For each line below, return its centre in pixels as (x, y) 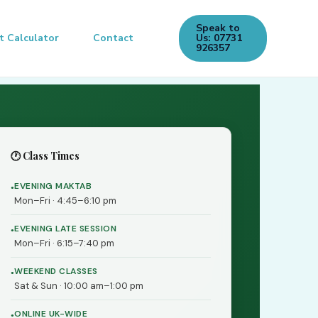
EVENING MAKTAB (53, 186)
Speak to (218, 28)
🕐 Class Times (45, 156)
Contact (114, 38)
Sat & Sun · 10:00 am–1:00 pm (79, 286)
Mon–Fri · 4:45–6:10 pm (65, 201)
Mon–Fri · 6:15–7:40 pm (64, 243)
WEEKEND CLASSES (56, 271)
